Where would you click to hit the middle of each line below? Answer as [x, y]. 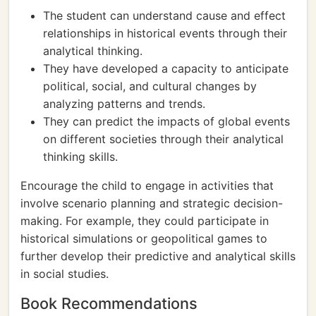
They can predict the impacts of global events [166, 121]
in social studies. [65, 274]
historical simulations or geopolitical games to [144, 238]
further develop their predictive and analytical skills [158, 256]
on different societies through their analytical [163, 139]
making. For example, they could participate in [145, 221]
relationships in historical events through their [165, 33]
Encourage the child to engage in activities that [147, 186]
